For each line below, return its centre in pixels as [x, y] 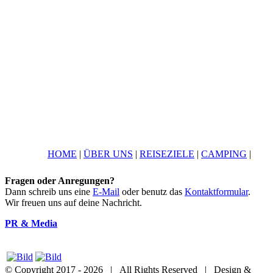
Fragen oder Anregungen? [60, 181]
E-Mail [106, 192]
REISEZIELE [167, 154]
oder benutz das [152, 192]
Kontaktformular [216, 192]
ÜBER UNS [108, 154]
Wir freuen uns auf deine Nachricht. [73, 203]
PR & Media [31, 224]
